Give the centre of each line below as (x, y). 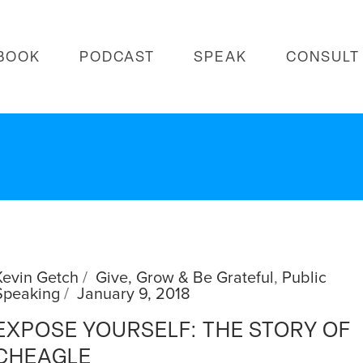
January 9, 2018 (134, 294)
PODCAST (117, 58)
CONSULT (323, 58)
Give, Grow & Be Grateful (185, 278)
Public (305, 278)
